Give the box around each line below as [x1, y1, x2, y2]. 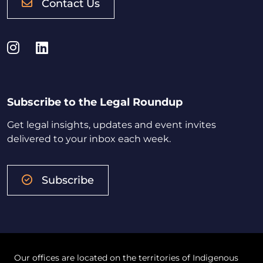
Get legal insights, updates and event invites [7, 119, 216, 130]
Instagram [19, 38, 91, 56]
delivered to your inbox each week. [7, 133, 171, 144]
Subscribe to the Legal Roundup [7, 95, 183, 109]
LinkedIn [48, 38, 108, 56]
